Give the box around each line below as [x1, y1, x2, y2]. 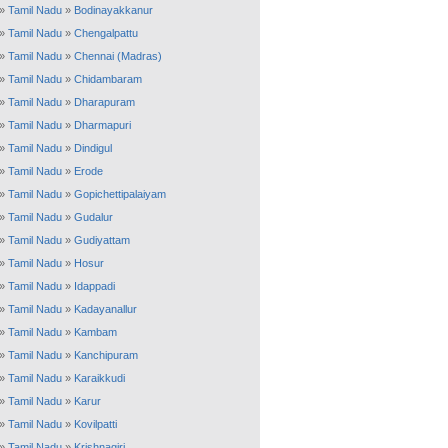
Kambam [74, 326, 117, 338]
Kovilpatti [74, 418, 117, 430]
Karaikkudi [74, 372, 125, 384]
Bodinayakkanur [74, 4, 153, 16]
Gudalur [74, 211, 113, 223]
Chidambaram [74, 73, 142, 85]
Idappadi [74, 280, 115, 292]
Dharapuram [74, 96, 135, 108]
